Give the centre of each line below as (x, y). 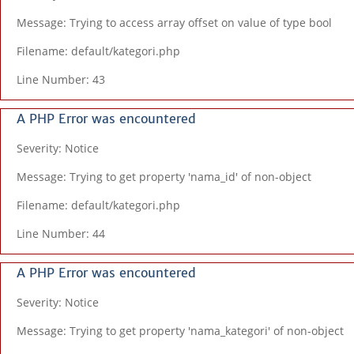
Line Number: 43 (61, 79)
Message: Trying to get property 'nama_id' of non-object (164, 177)
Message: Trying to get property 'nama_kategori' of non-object (180, 331)
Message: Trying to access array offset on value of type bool (174, 23)
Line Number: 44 (61, 233)
